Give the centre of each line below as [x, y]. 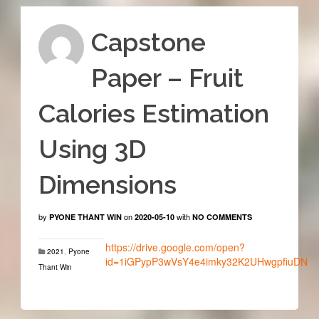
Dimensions [107, 185]
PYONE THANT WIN [85, 217]
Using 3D [92, 149]
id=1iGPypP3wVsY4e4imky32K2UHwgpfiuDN [206, 262]
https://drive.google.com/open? [175, 247]
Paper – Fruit [167, 78]
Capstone [148, 42]
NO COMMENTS [222, 217]
